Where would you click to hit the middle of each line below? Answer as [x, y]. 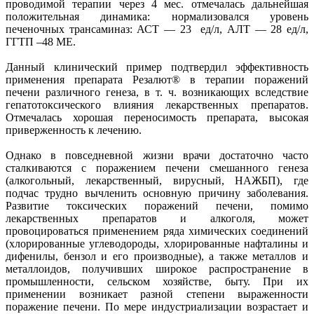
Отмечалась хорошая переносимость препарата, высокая [157, 117]
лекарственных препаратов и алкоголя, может [157, 218]
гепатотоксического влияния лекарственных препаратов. [157, 104]
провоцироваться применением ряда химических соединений [157, 231]
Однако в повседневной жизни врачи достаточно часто [157, 155]
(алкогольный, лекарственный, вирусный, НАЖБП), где [157, 180]
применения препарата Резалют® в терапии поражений [157, 79]
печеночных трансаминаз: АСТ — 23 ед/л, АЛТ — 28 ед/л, [157, 29]
